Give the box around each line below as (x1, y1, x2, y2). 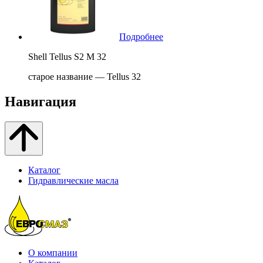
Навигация (5, 93, 76, 109)
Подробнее (119, 31, 163, 42)
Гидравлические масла (28, 175, 119, 186)
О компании (28, 247, 77, 258)
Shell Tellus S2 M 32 (28, 51, 106, 62)
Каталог (28, 164, 60, 175)
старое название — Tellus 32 (28, 71, 141, 82)
